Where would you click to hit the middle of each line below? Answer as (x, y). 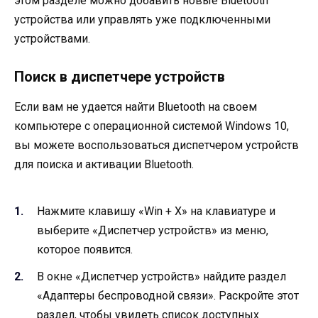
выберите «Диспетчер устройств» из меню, (153, 230)
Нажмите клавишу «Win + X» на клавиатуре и (156, 211)
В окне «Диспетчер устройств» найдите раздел (161, 276)
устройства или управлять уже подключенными (142, 20)
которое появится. (85, 249)
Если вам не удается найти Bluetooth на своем (136, 107)
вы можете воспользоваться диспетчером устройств (157, 146)
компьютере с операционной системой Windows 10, (152, 126)
